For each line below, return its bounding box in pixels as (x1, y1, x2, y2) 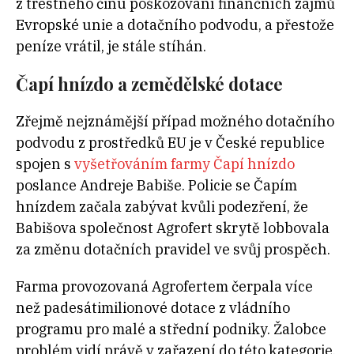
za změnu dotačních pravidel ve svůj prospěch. (16, 240, 330, 259)
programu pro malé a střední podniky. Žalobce (16, 320, 326, 339)
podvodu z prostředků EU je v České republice (16, 134, 325, 153)
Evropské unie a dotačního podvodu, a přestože (16, 16, 334, 35)
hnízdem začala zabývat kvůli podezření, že (16, 198, 308, 217)
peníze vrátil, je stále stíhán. (16, 37, 206, 56)
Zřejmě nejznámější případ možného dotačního (16, 112, 334, 131)
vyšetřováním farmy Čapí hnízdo (74, 155, 295, 174)
